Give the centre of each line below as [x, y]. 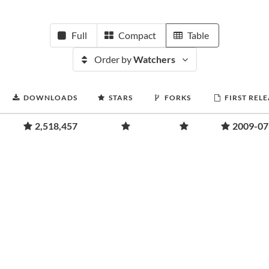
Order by [113, 59]
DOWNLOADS [50, 98]
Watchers [154, 59]
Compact [137, 35]
